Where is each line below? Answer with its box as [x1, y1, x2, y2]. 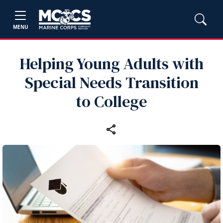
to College [76, 91, 147, 112]
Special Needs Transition [24, 72, 199, 94]
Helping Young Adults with [19, 53, 204, 75]
